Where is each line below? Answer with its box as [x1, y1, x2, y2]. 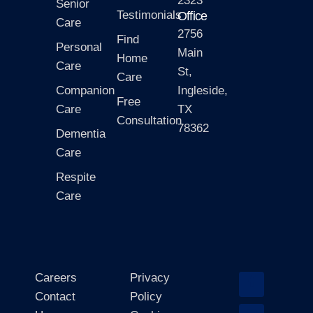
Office [177, 8, 208, 23]
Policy [130, 289, 162, 303]
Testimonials [117, 8, 182, 22]
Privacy [130, 270, 170, 284]
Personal [56, 40, 102, 54]
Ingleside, [177, 83, 228, 97]
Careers [35, 270, 77, 284]
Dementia [56, 126, 105, 140]
